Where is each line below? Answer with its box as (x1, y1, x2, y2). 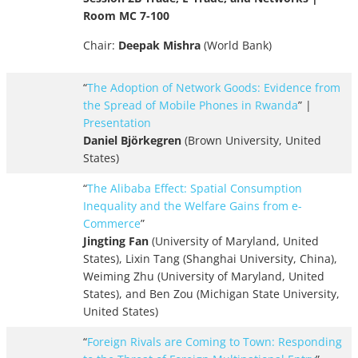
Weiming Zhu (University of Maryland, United (83, 268, 324, 284)
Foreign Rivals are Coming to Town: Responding (87, 334, 342, 350)
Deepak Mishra (118, 38, 201, 54)
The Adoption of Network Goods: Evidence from (87, 80, 340, 96)
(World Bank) (201, 38, 272, 54)
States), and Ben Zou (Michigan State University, (83, 286, 340, 302)
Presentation (83, 115, 151, 131)
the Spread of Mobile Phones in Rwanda (83, 97, 298, 113)
